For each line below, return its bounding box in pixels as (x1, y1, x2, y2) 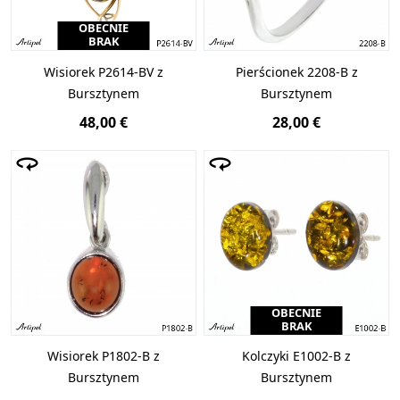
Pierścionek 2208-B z (235, 62, 358, 80)
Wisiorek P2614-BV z (44, 62, 163, 80)
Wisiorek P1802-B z (47, 346, 160, 364)
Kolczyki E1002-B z (242, 346, 351, 364)
